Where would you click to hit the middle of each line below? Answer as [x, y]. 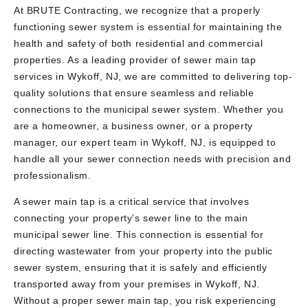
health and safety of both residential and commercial [139, 43]
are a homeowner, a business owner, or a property [133, 126]
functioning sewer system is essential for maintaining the [148, 27]
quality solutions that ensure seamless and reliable [134, 93]
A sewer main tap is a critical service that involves [132, 201]
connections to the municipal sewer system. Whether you [149, 109]
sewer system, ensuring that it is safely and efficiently [141, 267]
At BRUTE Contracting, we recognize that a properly [137, 10]
